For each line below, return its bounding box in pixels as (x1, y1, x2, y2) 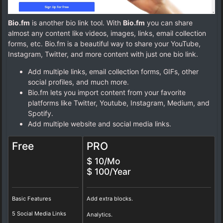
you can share (145, 18, 193, 27)
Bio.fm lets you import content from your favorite (28, 88, 186, 97)
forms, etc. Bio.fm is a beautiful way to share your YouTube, (8, 39, 201, 48)
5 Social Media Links (12, 210, 66, 218)
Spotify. (28, 109, 53, 118)
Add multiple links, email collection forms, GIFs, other (28, 67, 199, 76)
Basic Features (12, 195, 51, 203)
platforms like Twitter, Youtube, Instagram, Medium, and (28, 99, 210, 108)
